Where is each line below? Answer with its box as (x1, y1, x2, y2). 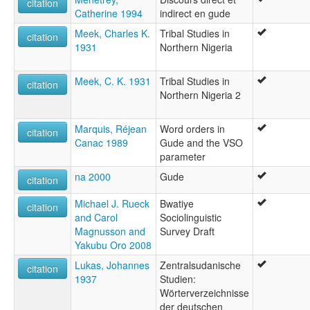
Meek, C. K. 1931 (75, 73, 151, 88)
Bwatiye (160, 196, 194, 210)
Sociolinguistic (160, 210, 221, 224)
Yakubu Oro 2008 (75, 237, 152, 252)
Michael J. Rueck (75, 196, 149, 210)
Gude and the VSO (160, 135, 243, 149)
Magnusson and (75, 224, 145, 238)
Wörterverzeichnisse (160, 285, 249, 300)
